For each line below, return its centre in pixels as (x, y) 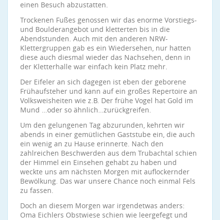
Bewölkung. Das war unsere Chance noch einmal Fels (108, 181)
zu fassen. (37, 190)
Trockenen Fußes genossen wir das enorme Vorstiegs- (109, 20)
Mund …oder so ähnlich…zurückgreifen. (86, 110)
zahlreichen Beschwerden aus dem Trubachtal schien (109, 153)
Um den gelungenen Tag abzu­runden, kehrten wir (102, 125)
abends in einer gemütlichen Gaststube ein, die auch (108, 134)
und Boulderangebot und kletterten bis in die (95, 29)
